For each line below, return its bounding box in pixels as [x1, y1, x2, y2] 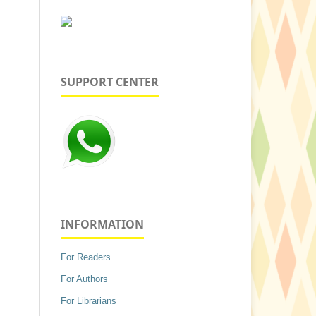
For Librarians [61, 295, 116, 306]
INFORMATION [61, 216, 144, 232]
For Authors [61, 273, 108, 284]
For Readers [61, 251, 111, 262]
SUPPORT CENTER [61, 73, 159, 90]
